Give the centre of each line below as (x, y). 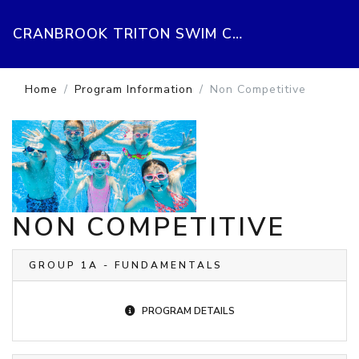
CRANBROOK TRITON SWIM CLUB (237, 34)
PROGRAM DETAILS (188, 311)
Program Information (134, 89)
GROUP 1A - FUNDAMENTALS (126, 265)
